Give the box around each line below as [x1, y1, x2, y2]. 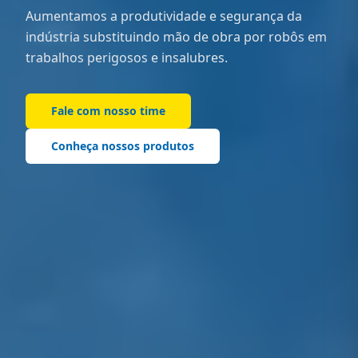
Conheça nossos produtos [51, 137, 194, 153]
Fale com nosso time [51, 102, 165, 118]
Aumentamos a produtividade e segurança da [26, 6, 302, 25]
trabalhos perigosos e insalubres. [26, 48, 228, 66]
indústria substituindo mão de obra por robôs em [26, 27, 327, 46]
